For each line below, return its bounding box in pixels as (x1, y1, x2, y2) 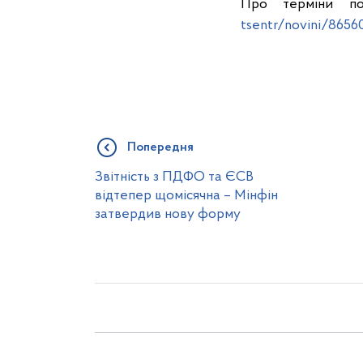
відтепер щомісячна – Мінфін (95, 189, 278, 203)
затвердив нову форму (95, 207, 241, 222)
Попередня (127, 141, 194, 155)
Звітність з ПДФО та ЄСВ (95, 170, 254, 185)
